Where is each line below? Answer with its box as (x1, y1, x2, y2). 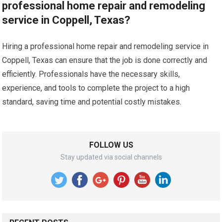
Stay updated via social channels (60, 153, 162, 161)
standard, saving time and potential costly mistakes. (2, 97, 182, 107)
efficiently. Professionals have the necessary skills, (2, 69, 180, 79)
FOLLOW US (89, 140, 133, 150)
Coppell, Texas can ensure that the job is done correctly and (2, 55, 208, 65)
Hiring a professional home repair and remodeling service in (2, 41, 209, 51)
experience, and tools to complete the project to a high (2, 83, 190, 93)
